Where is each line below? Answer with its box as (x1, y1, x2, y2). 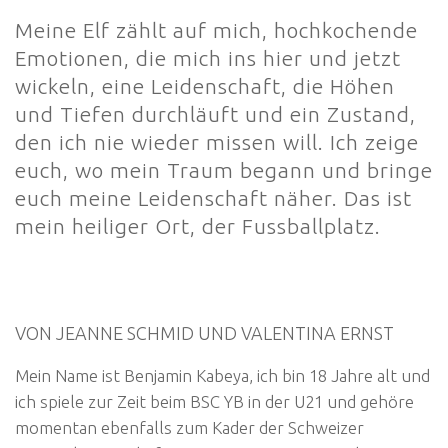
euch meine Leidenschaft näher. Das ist (15, 185, 412, 210)
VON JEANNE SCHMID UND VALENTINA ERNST (15, 322, 394, 343)
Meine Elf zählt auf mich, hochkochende (15, 17, 418, 42)
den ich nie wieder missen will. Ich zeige (15, 129, 419, 154)
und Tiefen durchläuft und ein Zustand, (15, 101, 416, 126)
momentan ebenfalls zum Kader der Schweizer (15, 417, 364, 437)
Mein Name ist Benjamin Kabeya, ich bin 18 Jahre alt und (15, 365, 430, 385)
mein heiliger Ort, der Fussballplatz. (15, 213, 381, 238)
